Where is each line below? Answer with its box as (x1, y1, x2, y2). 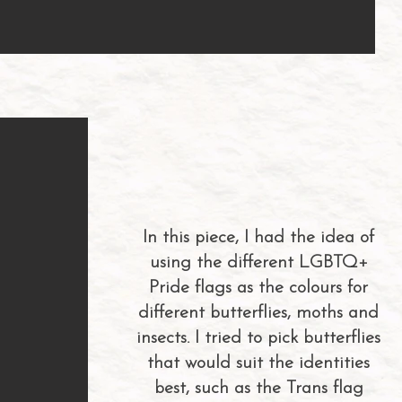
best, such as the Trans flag (153, 380, 363, 398)
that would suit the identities (147, 354, 370, 372)
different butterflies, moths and (138, 304, 379, 322)
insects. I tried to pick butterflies (136, 329, 380, 347)
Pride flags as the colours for (149, 279, 368, 297)
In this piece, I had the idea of (143, 229, 374, 247)
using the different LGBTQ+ (149, 254, 368, 272)
